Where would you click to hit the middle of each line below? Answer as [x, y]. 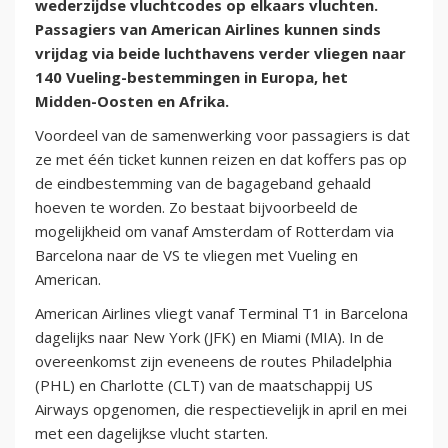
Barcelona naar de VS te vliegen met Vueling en [196, 255]
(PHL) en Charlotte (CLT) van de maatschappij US [204, 385]
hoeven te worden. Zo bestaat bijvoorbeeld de [196, 207]
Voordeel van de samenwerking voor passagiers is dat [222, 135]
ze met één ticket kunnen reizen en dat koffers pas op [221, 159]
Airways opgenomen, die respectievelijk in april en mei [221, 409]
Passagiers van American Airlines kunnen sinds [208, 29]
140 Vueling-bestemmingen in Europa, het [191, 77]
